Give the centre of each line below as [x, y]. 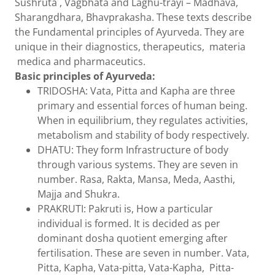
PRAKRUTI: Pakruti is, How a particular [125, 209]
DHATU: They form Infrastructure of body [133, 150]
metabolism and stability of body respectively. [143, 135]
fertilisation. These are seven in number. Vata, [143, 253]
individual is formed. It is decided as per [129, 223]
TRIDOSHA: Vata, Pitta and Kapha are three [136, 91]
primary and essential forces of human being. [142, 106]
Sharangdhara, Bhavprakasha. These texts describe [133, 17]
